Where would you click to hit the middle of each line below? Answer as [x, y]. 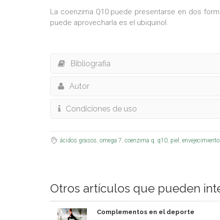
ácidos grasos [78, 140]
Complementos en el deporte [146, 212]
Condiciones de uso [101, 109]
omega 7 [110, 140]
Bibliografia [90, 64]
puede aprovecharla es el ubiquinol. [109, 23]
